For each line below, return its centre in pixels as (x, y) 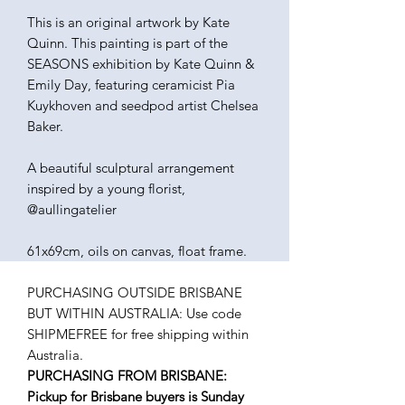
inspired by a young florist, (106, 189)
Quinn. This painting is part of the (127, 43)
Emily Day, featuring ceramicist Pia (131, 85)
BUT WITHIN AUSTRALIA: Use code (134, 314)
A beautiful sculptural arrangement (131, 168)
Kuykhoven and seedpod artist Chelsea (143, 106)
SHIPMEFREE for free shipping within (138, 334)
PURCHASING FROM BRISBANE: (127, 376)
